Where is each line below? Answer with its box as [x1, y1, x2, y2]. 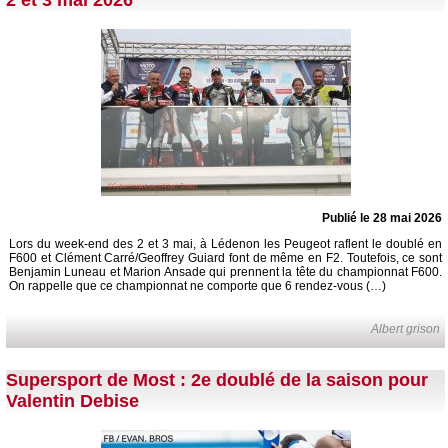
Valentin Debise [6, 390, 139, 411]
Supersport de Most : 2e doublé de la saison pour [6, 369, 428, 390]
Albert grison [371, 322, 441, 336]
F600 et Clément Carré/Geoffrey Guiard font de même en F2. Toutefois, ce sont [9, 251, 442, 265]
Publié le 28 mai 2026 [322, 211, 442, 225]
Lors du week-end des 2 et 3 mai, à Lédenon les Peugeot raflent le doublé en [9, 237, 442, 251]
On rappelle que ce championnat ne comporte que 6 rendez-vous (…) [9, 279, 386, 293]
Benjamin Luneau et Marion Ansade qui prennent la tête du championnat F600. [9, 265, 442, 279]
